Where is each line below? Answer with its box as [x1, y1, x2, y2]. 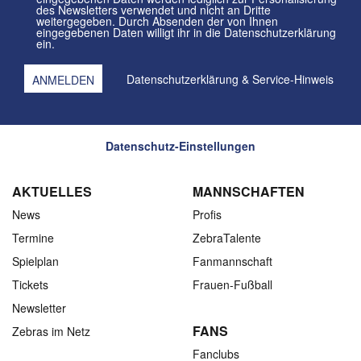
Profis [193, 206, 222, 223]
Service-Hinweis [252, 70, 334, 87]
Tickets [12, 276, 48, 293]
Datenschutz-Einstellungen [106, 138, 255, 155]
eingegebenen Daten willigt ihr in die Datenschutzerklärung [36, 24, 224, 41]
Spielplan [12, 253, 59, 270]
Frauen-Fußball [193, 276, 272, 293]
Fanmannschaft [193, 253, 272, 270]
